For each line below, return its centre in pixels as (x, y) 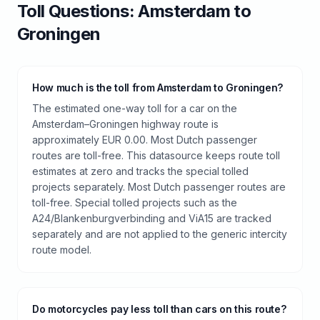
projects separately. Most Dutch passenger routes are (159, 187)
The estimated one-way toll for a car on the (135, 108)
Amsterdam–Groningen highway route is (125, 124)
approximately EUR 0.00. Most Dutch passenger (145, 140)
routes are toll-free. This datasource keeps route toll (156, 155)
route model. (62, 250)
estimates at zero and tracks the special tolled (140, 171)
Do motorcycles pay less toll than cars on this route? (159, 309)
